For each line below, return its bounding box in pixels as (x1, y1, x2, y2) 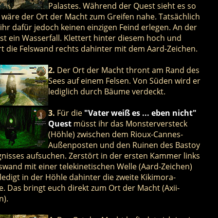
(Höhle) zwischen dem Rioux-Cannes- (48, 128, 183, 140)
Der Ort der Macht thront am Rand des (54, 64, 200, 75)
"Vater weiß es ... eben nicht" (84, 107, 197, 118)
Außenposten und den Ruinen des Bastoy (48, 139, 200, 150)
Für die (54, 107, 84, 118)
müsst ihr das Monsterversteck (71, 118, 187, 129)
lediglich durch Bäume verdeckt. (48, 86, 165, 97)
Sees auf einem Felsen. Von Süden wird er (48, 75, 200, 86)
